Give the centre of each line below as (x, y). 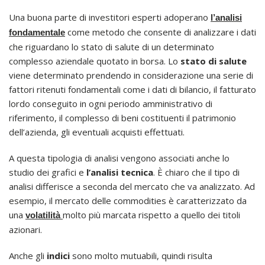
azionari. (25, 230)
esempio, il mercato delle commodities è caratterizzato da (128, 201)
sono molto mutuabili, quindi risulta (142, 256)
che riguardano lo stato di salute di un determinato (112, 47)
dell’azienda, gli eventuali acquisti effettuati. (97, 132)
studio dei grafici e (48, 172)
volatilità (43, 215)
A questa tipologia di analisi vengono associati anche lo (119, 158)
